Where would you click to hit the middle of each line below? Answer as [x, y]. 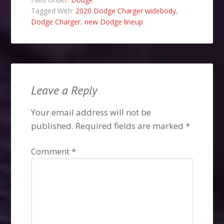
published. [52, 126]
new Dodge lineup [114, 22]
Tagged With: [53, 11]
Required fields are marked [131, 126]
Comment [51, 151]
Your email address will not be [91, 112]
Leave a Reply [64, 90]
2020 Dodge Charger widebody [126, 11]
